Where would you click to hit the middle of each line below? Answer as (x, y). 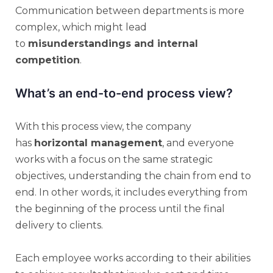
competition (48, 60)
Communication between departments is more (130, 10)
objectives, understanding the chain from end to (133, 175)
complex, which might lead (81, 27)
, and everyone (198, 143)
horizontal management (98, 143)
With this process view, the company (103, 126)
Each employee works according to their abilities (133, 258)
